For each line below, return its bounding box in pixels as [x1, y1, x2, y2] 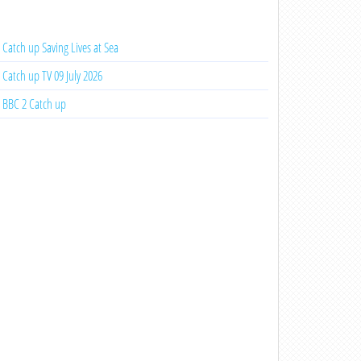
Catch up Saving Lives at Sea [2, 39, 118, 56]
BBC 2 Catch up [2, 95, 66, 113]
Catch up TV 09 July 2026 [2, 67, 102, 85]
